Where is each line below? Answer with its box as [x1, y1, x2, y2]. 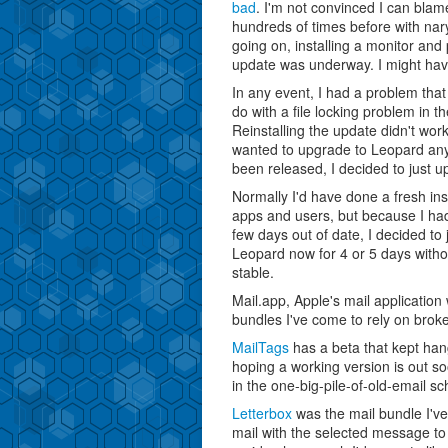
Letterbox [232, 403, 292, 423]
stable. [232, 262, 274, 282]
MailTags [232, 337, 289, 357]
